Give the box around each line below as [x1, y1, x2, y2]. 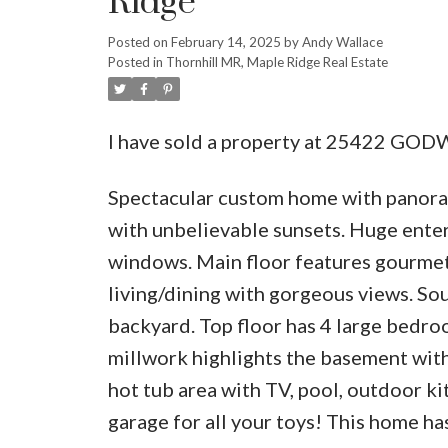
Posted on [107, 33, 171, 50]
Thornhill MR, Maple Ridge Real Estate [165, 53, 388, 70]
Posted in [107, 53, 163, 70]
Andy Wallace [301, 33, 383, 50]
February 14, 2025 [170, 33, 281, 50]
